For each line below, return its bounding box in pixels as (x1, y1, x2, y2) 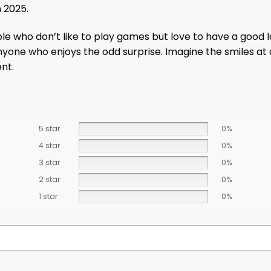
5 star (38, 123, 60, 134)
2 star (38, 174, 60, 184)
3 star (38, 157, 60, 168)
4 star (38, 140, 60, 151)
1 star (38, 191, 58, 201)
